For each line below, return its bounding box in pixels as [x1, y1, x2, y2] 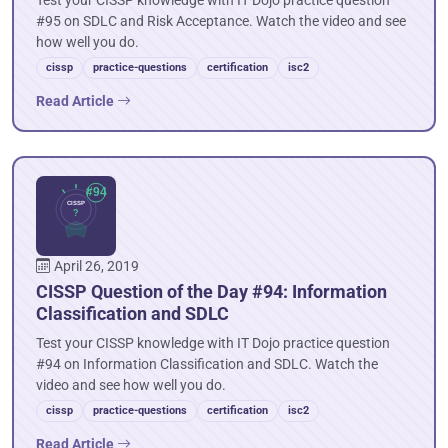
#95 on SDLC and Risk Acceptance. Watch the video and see [36, 13, 406, 30]
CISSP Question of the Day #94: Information [36, 281, 387, 302]
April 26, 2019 [54, 258, 139, 275]
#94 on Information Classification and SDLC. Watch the [36, 356, 378, 373]
